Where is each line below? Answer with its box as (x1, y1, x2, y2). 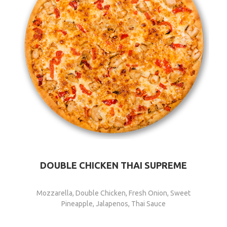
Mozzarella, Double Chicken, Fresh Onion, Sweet (36, 188, 191, 197)
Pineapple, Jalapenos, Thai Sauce (61, 199, 166, 208)
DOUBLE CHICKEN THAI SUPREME (40, 160, 187, 170)
